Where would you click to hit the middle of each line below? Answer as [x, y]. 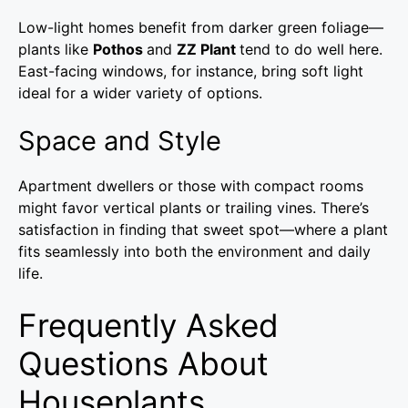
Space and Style [120, 141]
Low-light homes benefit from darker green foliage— [201, 28]
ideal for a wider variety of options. [140, 93]
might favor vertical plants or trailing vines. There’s [194, 208]
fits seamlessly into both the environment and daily [194, 252]
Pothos [120, 50]
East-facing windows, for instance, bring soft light [191, 71]
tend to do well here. [311, 50]
